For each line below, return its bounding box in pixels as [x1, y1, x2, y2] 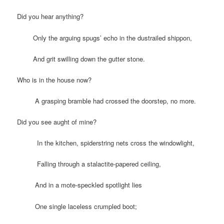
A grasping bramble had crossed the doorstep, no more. [17, 95, 196, 105]
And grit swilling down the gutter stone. [17, 53, 145, 63]
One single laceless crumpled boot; [17, 201, 137, 211]
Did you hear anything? [17, 11, 84, 21]
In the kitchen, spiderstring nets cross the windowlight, [17, 138, 195, 148]
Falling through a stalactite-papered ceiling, [17, 159, 161, 169]
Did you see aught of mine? [17, 117, 97, 127]
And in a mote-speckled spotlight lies [17, 180, 142, 190]
